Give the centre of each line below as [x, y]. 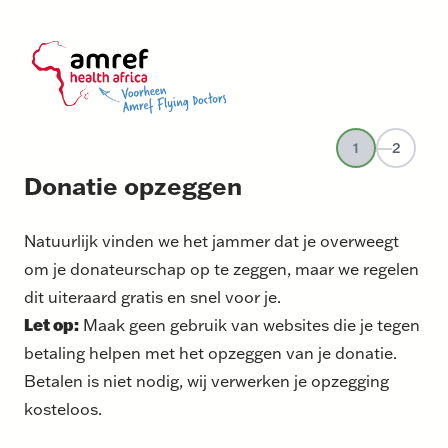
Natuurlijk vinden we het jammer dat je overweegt [211, 240]
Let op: [51, 324]
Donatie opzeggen [133, 185]
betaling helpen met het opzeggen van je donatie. [210, 352]
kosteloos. [63, 408]
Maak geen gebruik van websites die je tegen [249, 324]
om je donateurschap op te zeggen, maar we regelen [221, 268]
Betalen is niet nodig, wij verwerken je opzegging [206, 380]
